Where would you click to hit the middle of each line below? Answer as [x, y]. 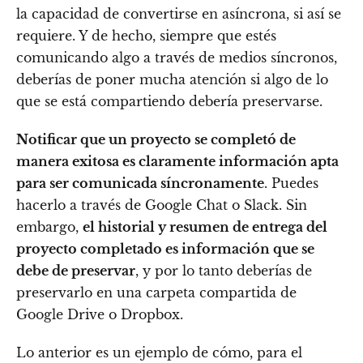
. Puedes [291, 184]
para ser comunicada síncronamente [140, 184]
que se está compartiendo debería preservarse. [169, 102]
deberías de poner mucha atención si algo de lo [172, 80]
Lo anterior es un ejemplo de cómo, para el [159, 353]
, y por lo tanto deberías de [224, 271]
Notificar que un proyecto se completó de [156, 140]
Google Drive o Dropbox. [102, 315]
